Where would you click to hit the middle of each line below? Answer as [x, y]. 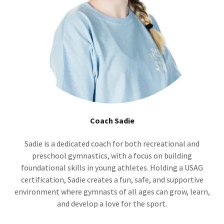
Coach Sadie [112, 121]
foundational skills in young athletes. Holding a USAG [112, 168]
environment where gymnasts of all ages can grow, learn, [112, 192]
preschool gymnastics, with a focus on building [112, 156]
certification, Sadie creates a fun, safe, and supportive [112, 180]
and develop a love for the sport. [112, 204]
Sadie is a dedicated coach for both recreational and [112, 144]
